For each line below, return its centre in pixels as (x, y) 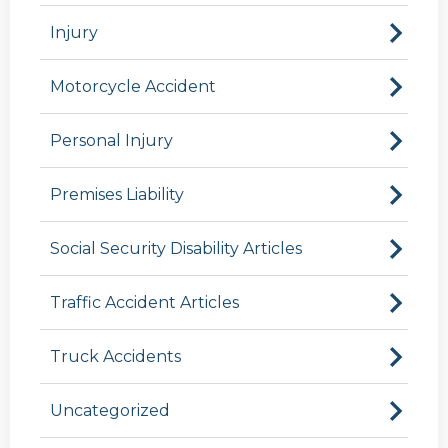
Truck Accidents (115, 357)
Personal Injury (111, 141)
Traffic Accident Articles (144, 303)
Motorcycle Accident (133, 87)
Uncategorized (110, 411)
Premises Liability (117, 195)
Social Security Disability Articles (176, 249)
